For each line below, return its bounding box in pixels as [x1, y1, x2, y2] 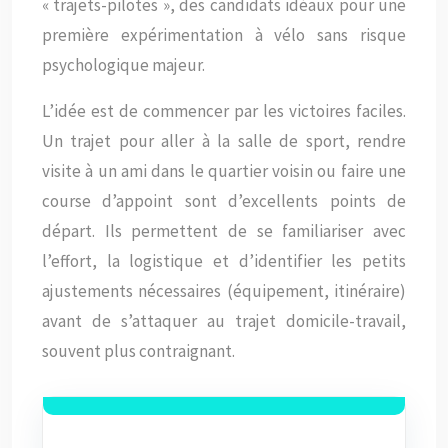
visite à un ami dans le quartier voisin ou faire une [42, 160, 406, 182]
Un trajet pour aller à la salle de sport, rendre [42, 130, 406, 152]
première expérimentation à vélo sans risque [42, 24, 406, 46]
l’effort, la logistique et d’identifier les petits [42, 250, 406, 272]
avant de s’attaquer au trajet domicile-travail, [42, 310, 406, 332]
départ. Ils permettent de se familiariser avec [42, 220, 406, 242]
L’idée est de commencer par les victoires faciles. [42, 100, 406, 122]
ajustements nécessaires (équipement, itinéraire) [42, 280, 406, 302]
